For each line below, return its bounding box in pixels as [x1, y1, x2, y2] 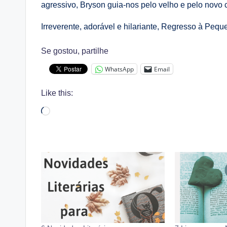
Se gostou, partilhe [41, 47, 108, 55]
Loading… [50, 108, 87, 117]
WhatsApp [105, 64, 134, 73]
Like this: [41, 89, 73, 98]
